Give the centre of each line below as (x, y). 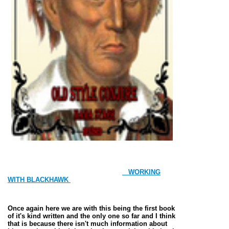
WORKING (141, 172)
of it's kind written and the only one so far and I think (91, 216)
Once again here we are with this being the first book (91, 208)
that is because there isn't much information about (87, 223)
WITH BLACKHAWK (38, 179)
